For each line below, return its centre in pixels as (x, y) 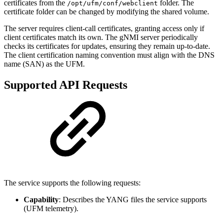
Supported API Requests (66, 85)
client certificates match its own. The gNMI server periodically (101, 37)
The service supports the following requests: (72, 183)
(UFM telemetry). (51, 209)
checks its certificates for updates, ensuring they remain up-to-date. (107, 46)
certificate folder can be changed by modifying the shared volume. (107, 12)
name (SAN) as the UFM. (44, 64)
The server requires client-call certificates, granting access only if (104, 29)
